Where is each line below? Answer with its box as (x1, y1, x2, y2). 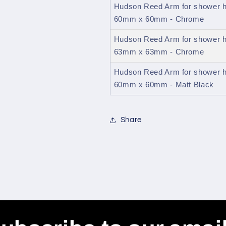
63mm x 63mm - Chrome (114, 48, 204, 56)
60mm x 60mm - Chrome (114, 15, 204, 24)
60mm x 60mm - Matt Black (114, 81, 214, 89)
